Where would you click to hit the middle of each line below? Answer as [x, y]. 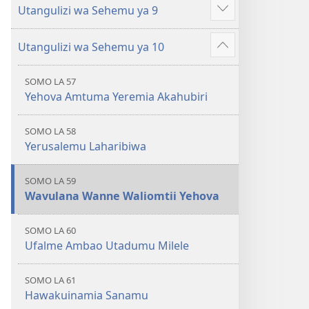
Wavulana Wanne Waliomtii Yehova [122, 196]
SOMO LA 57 [50, 81]
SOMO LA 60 [50, 230]
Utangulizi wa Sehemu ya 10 [91, 47]
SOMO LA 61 [50, 280]
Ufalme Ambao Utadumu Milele [107, 246]
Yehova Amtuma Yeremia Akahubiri [116, 97]
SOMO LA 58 [50, 131]
